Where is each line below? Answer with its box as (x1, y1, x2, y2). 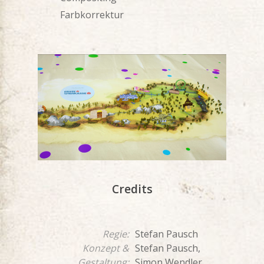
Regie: (103, 227, 129, 241)
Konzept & (82, 242, 129, 255)
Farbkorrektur (60, 8, 124, 22)
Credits (111, 181, 153, 197)
